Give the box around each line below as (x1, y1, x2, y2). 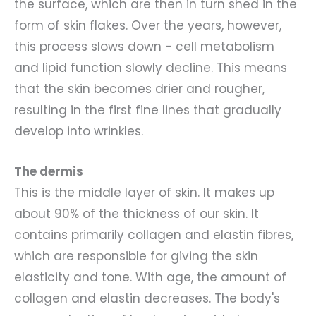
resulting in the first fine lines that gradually (14, 101, 281, 119)
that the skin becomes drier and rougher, (14, 80, 265, 97)
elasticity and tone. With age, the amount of (14, 268, 286, 286)
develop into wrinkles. (14, 122, 147, 140)
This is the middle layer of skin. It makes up (14, 183, 274, 201)
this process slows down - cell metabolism (14, 37, 274, 55)
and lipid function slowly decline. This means (14, 59, 287, 76)
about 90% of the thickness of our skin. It (14, 205, 259, 222)
